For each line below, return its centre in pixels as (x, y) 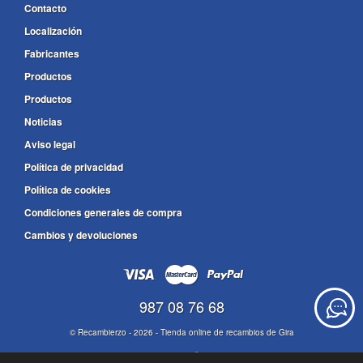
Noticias (43, 122)
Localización (53, 31)
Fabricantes (52, 54)
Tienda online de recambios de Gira (227, 333)
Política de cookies (68, 190)
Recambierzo (102, 333)
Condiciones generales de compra (103, 213)
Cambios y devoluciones (81, 235)
